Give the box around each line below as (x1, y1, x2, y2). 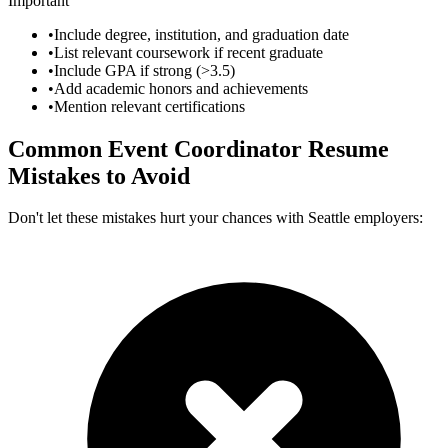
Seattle (308, 209, 350, 227)
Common (8, 135, 108, 162)
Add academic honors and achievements (54, 79, 308, 97)
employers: (354, 209, 423, 227)
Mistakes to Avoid (8, 162, 190, 189)
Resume (302, 135, 389, 162)
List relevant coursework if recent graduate (54, 43, 323, 61)
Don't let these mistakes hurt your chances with (8, 209, 308, 227)
